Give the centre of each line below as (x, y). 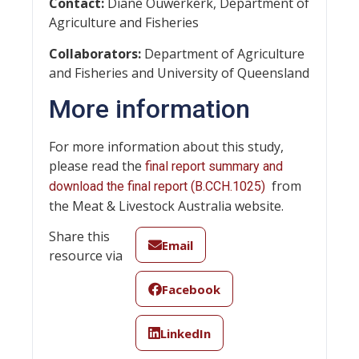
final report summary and (214, 166)
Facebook (191, 289)
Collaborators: (95, 53)
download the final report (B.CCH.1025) (157, 186)
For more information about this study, (166, 146)
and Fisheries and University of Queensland (179, 73)
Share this (79, 237)
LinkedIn (185, 333)
